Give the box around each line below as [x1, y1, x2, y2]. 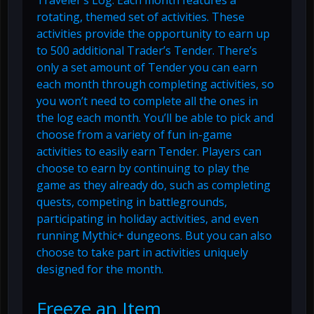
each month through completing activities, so [36, 76, 274, 93]
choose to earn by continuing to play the [36, 161, 250, 177]
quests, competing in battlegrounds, [36, 194, 227, 210]
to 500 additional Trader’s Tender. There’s [36, 43, 257, 59]
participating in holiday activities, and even [36, 211, 259, 227]
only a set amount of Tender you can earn [36, 60, 257, 76]
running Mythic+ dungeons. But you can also [36, 228, 272, 244]
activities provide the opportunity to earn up [36, 26, 270, 42]
